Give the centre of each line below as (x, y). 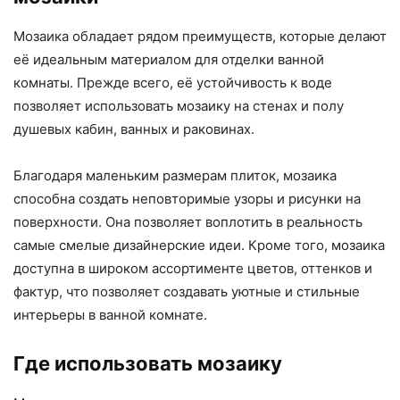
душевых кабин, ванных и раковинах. (134, 129)
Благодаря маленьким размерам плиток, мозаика (175, 176)
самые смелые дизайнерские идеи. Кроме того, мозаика (199, 246)
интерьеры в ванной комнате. (110, 315)
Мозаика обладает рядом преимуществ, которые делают (200, 37)
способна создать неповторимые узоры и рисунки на (187, 199)
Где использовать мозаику (148, 364)
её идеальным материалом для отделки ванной (169, 60)
